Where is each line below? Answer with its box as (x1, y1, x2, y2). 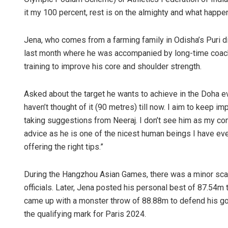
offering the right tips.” (24, 142, 103, 152)
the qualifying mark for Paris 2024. (24, 209, 146, 219)
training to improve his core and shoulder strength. (24, 62, 202, 72)
